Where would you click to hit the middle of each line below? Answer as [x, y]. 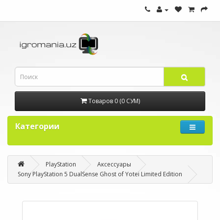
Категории [37, 126]
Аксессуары [114, 164]
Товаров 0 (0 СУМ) [114, 101]
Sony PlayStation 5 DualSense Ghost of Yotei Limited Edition [100, 174]
